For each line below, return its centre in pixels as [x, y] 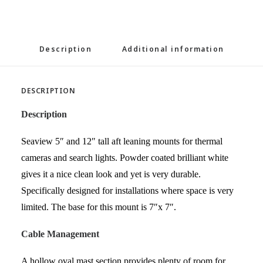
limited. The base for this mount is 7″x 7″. [99, 207]
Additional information [173, 50]
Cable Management [60, 234]
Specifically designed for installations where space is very [127, 190]
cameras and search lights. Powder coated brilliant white [125, 158]
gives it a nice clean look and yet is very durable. [111, 174]
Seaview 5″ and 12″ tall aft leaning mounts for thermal [122, 141]
